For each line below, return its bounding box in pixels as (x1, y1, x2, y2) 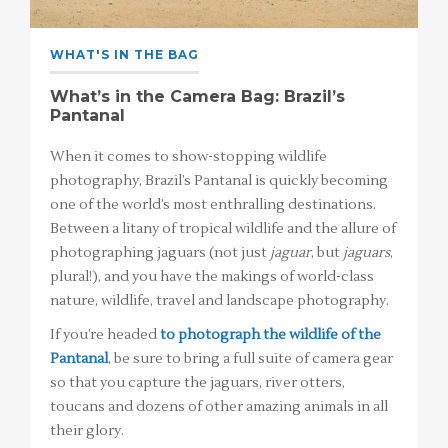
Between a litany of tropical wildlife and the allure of (50, 220, 396, 239)
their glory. (50, 422, 124, 441)
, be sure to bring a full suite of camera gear (108, 350, 393, 369)
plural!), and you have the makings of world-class (50, 268, 374, 287)
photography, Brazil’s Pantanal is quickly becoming (50, 172, 388, 191)
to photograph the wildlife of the (160, 326, 381, 345)
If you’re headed (50, 326, 160, 345)
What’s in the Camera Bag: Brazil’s (50, 87, 345, 107)
